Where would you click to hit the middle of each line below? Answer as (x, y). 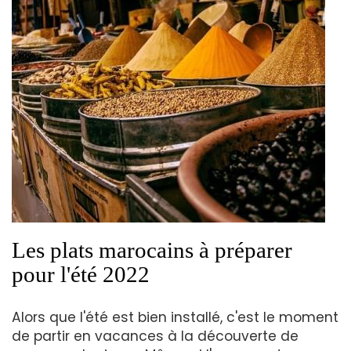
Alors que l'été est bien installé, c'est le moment (175, 317)
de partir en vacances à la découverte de (155, 336)
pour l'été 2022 (81, 274)
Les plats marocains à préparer (152, 250)
